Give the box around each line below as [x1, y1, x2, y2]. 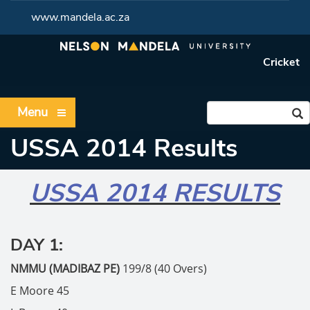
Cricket [263, 55, 300, 70]
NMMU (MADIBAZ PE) [10, 261, 122, 276]
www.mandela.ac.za [31, 10, 129, 25]
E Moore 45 [10, 283, 69, 298]
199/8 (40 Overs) [122, 261, 207, 276]
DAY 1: [10, 234, 63, 256]
